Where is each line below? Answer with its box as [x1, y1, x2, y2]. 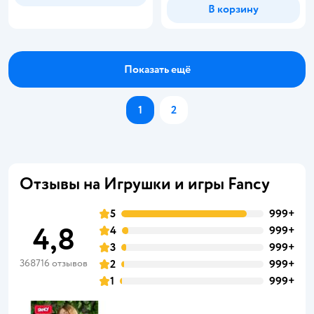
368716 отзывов [20, 257, 88, 269]
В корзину [208, 2, 259, 16]
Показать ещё [123, 62, 191, 76]
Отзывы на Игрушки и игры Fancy [20, 173, 270, 195]
